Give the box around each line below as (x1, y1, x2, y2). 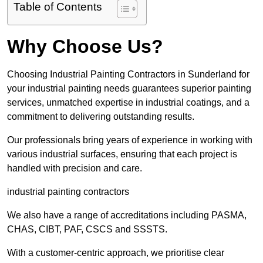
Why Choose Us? (7, 36, 163, 58)
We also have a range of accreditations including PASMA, (7, 210, 247, 221)
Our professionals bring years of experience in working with (7, 135, 252, 146)
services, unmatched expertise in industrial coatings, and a (7, 97, 249, 108)
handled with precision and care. (7, 163, 144, 174)
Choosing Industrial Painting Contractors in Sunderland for (7, 69, 249, 80)
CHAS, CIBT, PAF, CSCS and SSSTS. (7, 224, 167, 235)
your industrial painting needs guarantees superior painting (7, 83, 251, 94)
